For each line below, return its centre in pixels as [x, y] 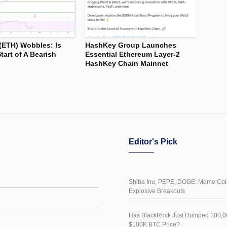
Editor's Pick [153, 141]
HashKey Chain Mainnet [127, 63]
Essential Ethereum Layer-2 [133, 54]
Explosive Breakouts [157, 191]
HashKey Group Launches [131, 45]
